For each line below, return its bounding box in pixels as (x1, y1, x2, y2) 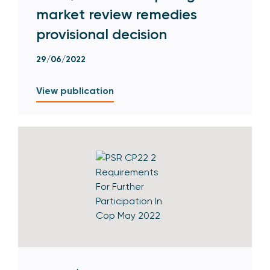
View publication (36, 84, 114, 96)
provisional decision (36, 25, 167, 43)
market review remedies (36, 5, 197, 23)
